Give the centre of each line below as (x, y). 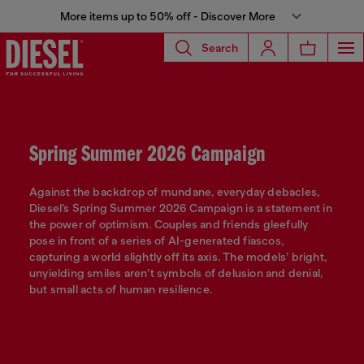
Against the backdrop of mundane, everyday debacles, (175, 191)
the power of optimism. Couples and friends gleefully (169, 224)
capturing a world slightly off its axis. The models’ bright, (178, 256)
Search (220, 48)
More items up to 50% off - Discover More (167, 16)
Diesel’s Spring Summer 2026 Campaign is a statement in (181, 208)
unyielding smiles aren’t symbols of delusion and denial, (176, 273)
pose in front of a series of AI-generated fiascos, (157, 240)
